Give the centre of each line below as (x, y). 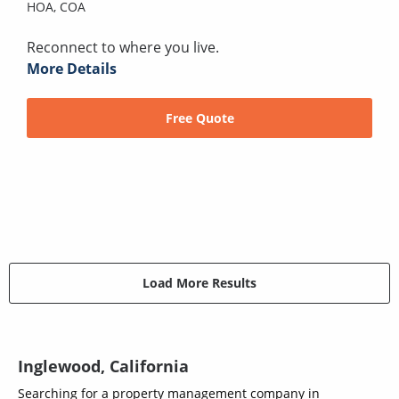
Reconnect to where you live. (123, 47)
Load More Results (199, 283)
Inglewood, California (103, 366)
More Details (72, 68)
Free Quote (199, 118)
